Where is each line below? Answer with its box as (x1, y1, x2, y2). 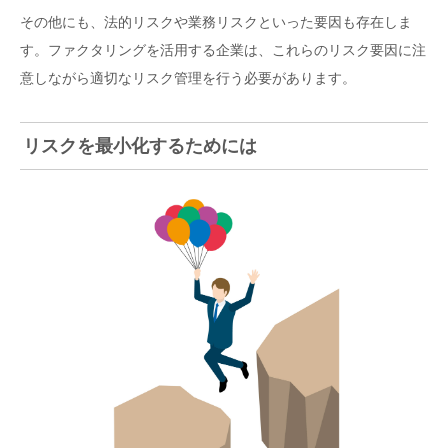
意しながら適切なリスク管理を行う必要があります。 (20, 69, 356, 86)
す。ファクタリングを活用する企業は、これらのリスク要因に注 (20, 41, 426, 58)
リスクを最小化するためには (22, 135, 257, 156)
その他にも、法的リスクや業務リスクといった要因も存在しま (20, 13, 412, 30)
